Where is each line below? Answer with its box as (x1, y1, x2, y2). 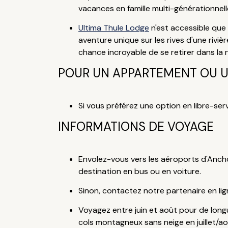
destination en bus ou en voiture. (78, 166, 201, 177)
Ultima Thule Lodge (78, 22, 149, 33)
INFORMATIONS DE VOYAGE (58, 119, 214, 134)
